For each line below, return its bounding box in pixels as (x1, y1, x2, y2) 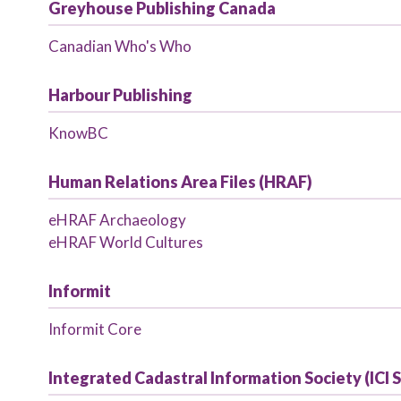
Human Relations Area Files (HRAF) (47, 172, 312, 192)
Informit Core (47, 320, 141, 338)
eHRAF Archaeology (47, 210, 186, 229)
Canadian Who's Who (47, 37, 192, 55)
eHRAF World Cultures (47, 233, 203, 252)
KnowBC (47, 124, 108, 142)
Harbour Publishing (47, 85, 192, 105)
